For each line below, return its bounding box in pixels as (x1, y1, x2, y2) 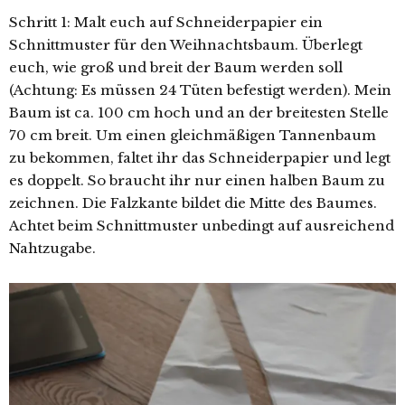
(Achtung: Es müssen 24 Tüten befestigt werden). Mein (9, 80, 391, 99)
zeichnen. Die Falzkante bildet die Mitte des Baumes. (9, 193, 377, 212)
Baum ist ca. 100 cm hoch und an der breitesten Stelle (9, 103, 389, 121)
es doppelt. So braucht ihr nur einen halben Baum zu (9, 171, 385, 189)
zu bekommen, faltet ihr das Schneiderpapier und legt (9, 148, 391, 166)
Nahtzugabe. (9, 239, 96, 257)
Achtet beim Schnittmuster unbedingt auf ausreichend (9, 216, 394, 234)
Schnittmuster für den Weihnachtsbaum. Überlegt (9, 35, 363, 53)
